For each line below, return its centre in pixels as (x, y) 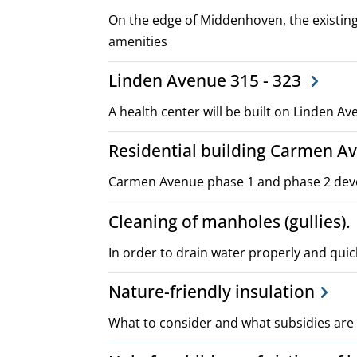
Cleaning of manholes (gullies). (229, 221)
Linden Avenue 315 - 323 (207, 81)
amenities (138, 41)
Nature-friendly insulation (212, 292)
